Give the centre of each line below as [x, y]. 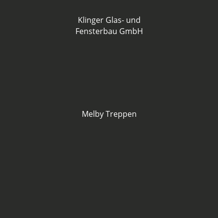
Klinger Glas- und [109, 20]
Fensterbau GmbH [109, 31]
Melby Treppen [109, 114]
